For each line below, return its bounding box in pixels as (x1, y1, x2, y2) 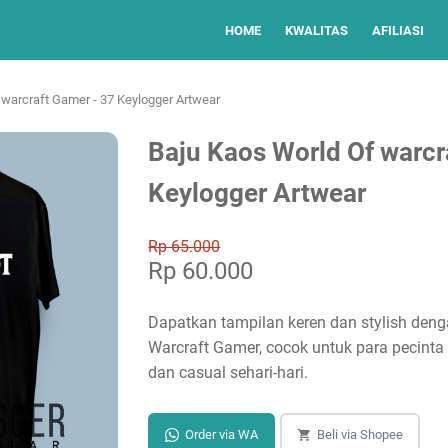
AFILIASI (372, 22, 424, 38)
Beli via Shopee (317, 427, 404, 443)
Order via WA (185, 427, 259, 443)
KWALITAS (285, 22, 348, 38)
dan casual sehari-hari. (148, 363, 309, 382)
